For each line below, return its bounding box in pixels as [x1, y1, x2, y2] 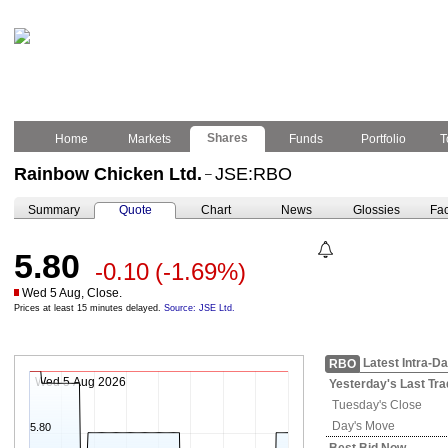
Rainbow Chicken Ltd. [14, 164, 202, 184]
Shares [204, 131, 251, 145]
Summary [28, 203, 80, 217]
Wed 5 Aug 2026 [35, 375, 126, 389]
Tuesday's [332, 398, 390, 412]
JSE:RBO [215, 164, 292, 184]
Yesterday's [329, 377, 400, 391]
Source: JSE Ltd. [164, 303, 235, 313]
